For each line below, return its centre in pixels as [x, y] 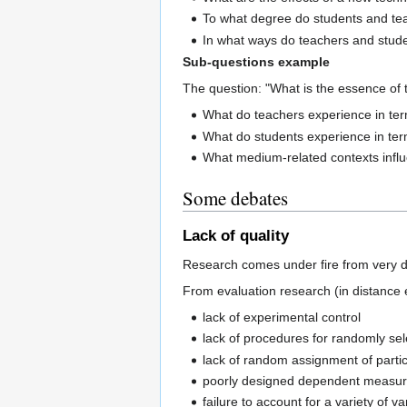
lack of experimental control [282, 317]
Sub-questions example [256, 62]
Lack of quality [236, 235]
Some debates [235, 199]
